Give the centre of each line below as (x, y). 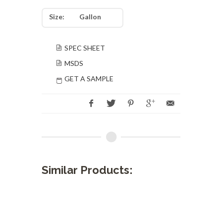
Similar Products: (87, 170)
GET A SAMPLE (89, 79)
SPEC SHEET (85, 48)
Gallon (90, 17)
